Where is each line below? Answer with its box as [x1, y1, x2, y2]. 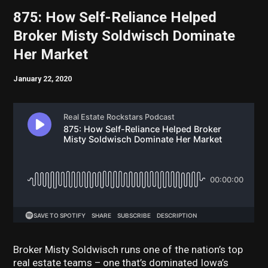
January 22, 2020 [13, 74, 72, 83]
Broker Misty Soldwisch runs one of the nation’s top [13, 243, 243, 256]
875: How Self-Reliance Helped [13, 8, 217, 26]
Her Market [13, 45, 89, 63]
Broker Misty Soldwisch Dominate [13, 27, 236, 44]
